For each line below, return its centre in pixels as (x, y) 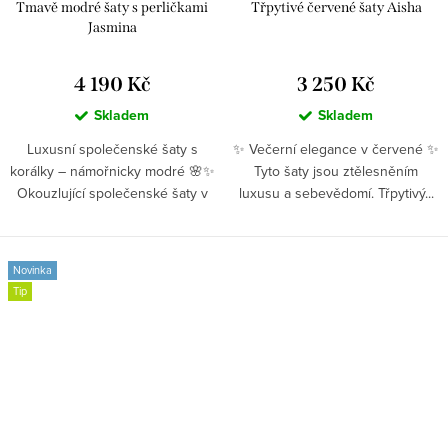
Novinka (32, 269)
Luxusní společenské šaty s (112, 148)
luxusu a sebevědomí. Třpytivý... (336, 192)
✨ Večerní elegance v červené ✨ (336, 148)
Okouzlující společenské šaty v (112, 192)
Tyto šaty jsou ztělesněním (336, 170)
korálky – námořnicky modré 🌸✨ (112, 170)
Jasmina (112, 27)
